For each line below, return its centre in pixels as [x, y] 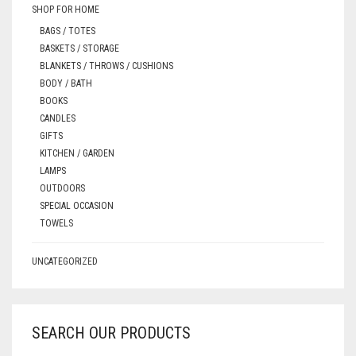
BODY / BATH [66, 83]
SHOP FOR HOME [66, 10]
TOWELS [56, 223]
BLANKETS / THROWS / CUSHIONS [106, 66]
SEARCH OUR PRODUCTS [111, 333]
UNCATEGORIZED [65, 261]
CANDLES [58, 118]
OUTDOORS [62, 188]
